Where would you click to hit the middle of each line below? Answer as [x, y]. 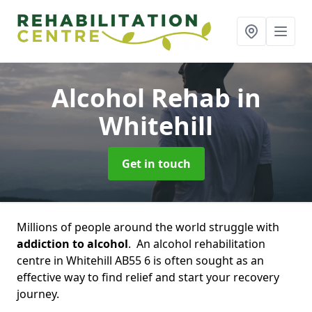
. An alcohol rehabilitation [197, 244]
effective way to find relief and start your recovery [148, 277]
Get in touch [156, 164]
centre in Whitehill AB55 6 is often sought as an [140, 260]
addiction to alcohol [72, 244]
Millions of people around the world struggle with [148, 227]
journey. [38, 294]
